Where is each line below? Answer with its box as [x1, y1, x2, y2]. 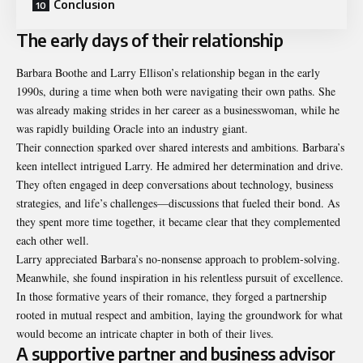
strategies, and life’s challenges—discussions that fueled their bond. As [16, 194, 340, 211]
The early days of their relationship [16, 29, 283, 52]
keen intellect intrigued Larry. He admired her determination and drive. [16, 157, 344, 173]
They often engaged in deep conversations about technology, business [16, 176, 333, 192]
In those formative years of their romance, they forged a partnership [16, 288, 327, 304]
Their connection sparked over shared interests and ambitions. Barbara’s [16, 139, 344, 155]
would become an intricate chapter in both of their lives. [16, 325, 274, 341]
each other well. [16, 232, 89, 248]
